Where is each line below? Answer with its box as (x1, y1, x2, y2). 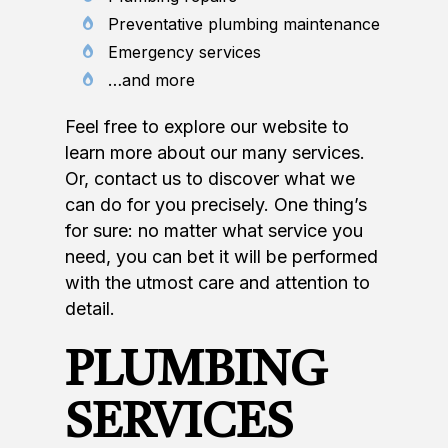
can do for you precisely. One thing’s (65, 194, 367, 216)
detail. (65, 298, 115, 320)
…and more (107, 70, 195, 91)
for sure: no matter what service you (65, 220, 363, 242)
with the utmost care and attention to (65, 272, 370, 294)
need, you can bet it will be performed (65, 246, 378, 268)
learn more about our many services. (65, 142, 365, 164)
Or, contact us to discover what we (65, 168, 355, 190)
